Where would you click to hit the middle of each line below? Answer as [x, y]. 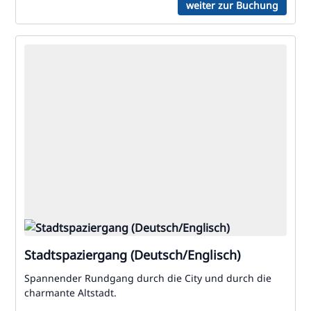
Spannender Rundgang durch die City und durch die [148, 278]
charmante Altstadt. [70, 293]
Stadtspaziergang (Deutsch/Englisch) [132, 255]
